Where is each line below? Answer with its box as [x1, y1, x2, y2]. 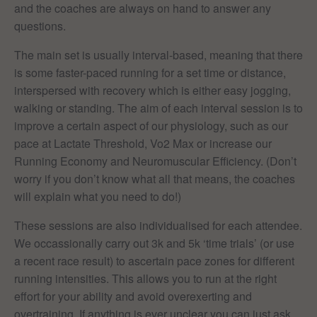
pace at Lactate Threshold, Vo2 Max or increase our [14, 134, 272, 151]
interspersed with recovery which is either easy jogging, [14, 81, 291, 98]
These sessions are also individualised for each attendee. [14, 217, 302, 234]
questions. [14, 17, 66, 34]
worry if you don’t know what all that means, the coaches [14, 170, 295, 187]
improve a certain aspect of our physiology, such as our [14, 117, 288, 134]
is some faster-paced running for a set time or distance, [14, 64, 286, 81]
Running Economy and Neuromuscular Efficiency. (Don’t [14, 152, 296, 169]
